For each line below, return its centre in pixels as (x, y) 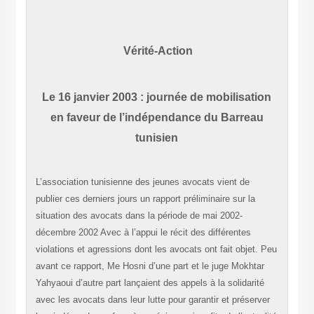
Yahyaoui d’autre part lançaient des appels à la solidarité (150, 283)
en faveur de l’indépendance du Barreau (157, 118)
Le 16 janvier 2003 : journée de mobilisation (157, 97)
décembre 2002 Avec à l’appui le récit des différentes (143, 233)
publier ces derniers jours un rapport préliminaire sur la (145, 199)
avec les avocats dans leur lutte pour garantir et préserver (152, 300)
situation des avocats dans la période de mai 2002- (139, 216)
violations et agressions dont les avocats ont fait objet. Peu (156, 250)
